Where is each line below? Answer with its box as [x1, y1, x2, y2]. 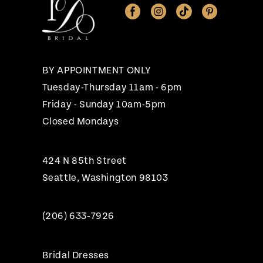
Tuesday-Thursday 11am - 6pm [42, 82, 182, 93]
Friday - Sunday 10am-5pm [42, 99, 167, 110]
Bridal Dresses [42, 250, 110, 261]
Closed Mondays [42, 116, 120, 127]
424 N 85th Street [42, 156, 127, 167]
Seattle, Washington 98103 [42, 173, 168, 184]
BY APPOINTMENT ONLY [42, 65, 152, 76]
